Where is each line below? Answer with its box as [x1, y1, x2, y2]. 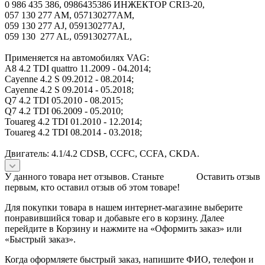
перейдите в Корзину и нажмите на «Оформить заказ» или [5, 223, 242, 234]
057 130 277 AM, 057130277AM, [5, 9, 134, 20]
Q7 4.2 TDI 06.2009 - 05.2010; [5, 105, 123, 116]
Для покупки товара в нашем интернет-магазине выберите [5, 202, 243, 212]
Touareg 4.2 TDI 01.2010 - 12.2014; [5, 116, 142, 127]
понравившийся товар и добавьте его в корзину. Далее [5, 212, 224, 223]
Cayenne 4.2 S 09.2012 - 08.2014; [5, 73, 134, 84]
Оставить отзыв [196, 171, 260, 182]
